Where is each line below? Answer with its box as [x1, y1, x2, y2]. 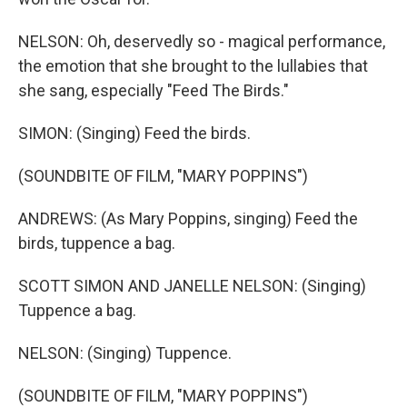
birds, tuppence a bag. [18, 233, 175, 253]
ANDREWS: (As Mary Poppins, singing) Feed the [18, 209, 358, 228]
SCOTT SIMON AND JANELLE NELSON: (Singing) [18, 276, 366, 295]
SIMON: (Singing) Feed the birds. [18, 124, 251, 143]
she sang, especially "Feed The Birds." [18, 81, 289, 100]
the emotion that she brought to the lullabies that [18, 56, 368, 75]
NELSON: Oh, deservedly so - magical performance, [18, 32, 385, 51]
